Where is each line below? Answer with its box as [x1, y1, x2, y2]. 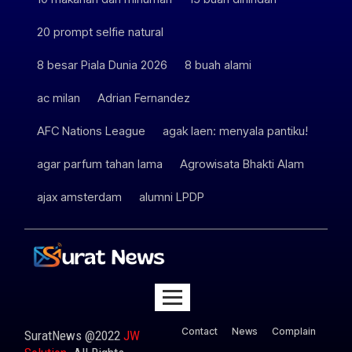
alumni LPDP [139, 189, 205, 204]
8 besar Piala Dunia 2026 [37, 57, 168, 72]
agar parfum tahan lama [37, 156, 163, 171]
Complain [272, 324, 317, 337]
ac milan [37, 90, 81, 105]
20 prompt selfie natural [37, 24, 164, 39]
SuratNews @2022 [24, 327, 124, 343]
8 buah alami [185, 57, 252, 72]
